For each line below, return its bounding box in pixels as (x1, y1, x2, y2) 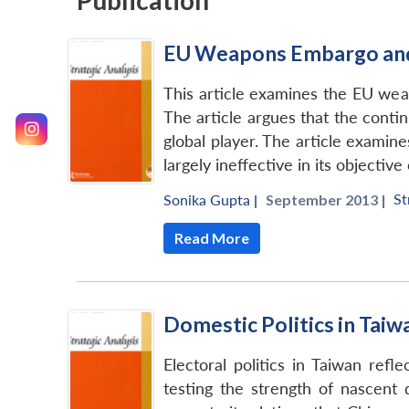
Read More (174, 229, 249, 247)
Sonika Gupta (163, 191, 250, 209)
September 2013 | (266, 191, 386, 209)
